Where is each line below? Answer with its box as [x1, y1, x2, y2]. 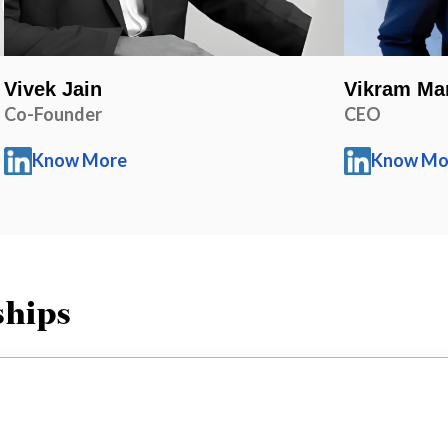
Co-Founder [3, 102, 102, 125]
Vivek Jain [3, 77, 102, 100]
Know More [31, 149, 127, 172]
